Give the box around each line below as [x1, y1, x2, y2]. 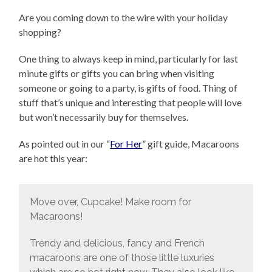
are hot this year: [19, 152, 88, 165]
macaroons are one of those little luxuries [29, 252, 214, 264]
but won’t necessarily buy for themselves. [19, 111, 189, 123]
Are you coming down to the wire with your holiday [19, 12, 228, 24]
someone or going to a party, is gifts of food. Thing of [19, 82, 238, 94]
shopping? [19, 26, 62, 38]
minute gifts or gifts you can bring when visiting [19, 67, 215, 80]
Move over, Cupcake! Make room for [29, 196, 191, 208]
